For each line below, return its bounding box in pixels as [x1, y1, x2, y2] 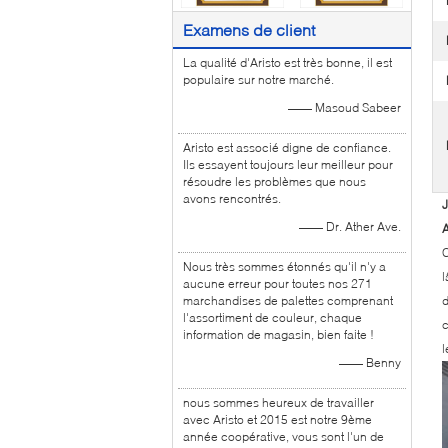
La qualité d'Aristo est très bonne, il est [183, 55, 392, 70]
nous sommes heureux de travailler [183, 395, 374, 410]
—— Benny [339, 355, 401, 370]
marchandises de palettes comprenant [183, 293, 393, 308]
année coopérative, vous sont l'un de [183, 429, 384, 444]
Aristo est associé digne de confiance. [183, 140, 391, 155]
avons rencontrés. [183, 191, 281, 206]
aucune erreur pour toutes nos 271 [183, 276, 372, 291]
